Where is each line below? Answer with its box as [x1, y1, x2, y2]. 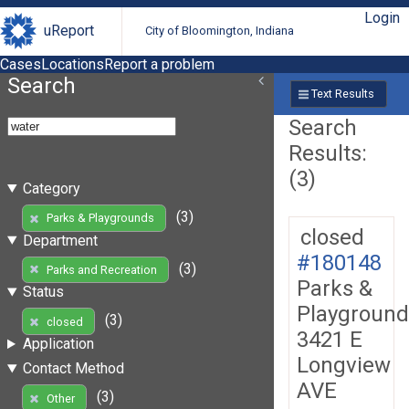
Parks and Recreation [46, 262, 157, 277]
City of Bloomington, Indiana [145, 24, 295, 38]
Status [22, 283, 64, 301]
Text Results [310, 87, 374, 101]
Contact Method [22, 360, 124, 378]
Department [22, 231, 98, 249]
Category [22, 179, 80, 197]
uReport [44, 22, 94, 40]
